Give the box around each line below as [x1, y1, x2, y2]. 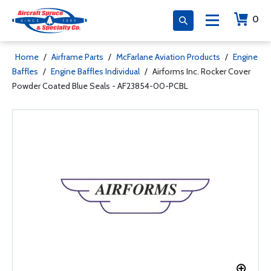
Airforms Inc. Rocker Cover [152, 66, 250, 77]
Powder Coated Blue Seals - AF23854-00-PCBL [12, 80, 188, 91]
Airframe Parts [51, 51, 103, 62]
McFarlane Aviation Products [116, 51, 220, 62]
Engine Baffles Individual [51, 66, 140, 77]
